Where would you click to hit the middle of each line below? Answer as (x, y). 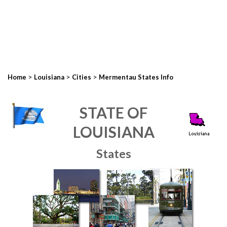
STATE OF (113, 112)
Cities (82, 77)
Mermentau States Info (136, 77)
